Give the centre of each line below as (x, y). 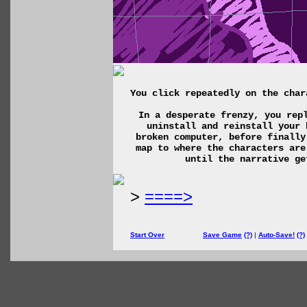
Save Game (222, 235)
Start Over (147, 235)
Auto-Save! (277, 235)
